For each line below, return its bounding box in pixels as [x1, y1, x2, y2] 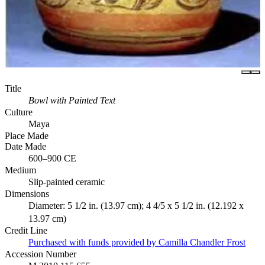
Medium [5, 164, 36, 175]
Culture [5, 106, 33, 117]
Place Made [5, 130, 49, 141]
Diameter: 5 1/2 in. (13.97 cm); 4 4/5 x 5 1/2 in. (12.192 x [28, 200, 244, 211]
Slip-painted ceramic [28, 176, 105, 187]
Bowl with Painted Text [28, 95, 115, 105]
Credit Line [5, 225, 47, 235]
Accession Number [5, 248, 76, 259]
